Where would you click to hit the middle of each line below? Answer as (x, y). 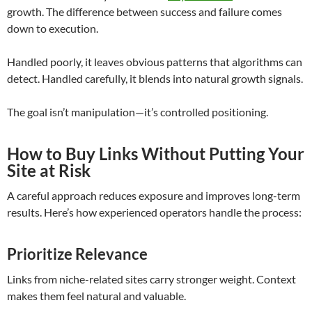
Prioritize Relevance (77, 254)
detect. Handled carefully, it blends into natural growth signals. (155, 79)
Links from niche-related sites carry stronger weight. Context (151, 279)
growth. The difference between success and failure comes (145, 12)
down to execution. (53, 29)
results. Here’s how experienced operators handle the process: (154, 212)
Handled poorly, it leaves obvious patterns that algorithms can (155, 62)
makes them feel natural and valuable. (96, 296)
